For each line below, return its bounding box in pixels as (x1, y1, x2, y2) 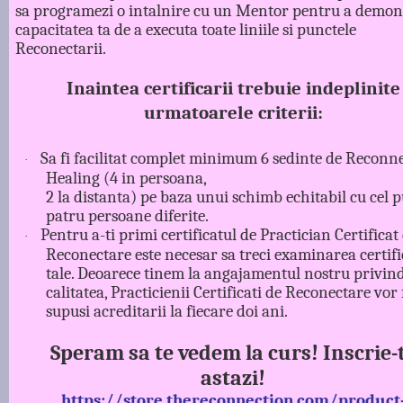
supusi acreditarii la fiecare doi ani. (45, 300, 288, 321)
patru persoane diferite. (45, 205, 209, 226)
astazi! (201, 364, 265, 390)
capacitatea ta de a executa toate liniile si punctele (15, 19, 357, 40)
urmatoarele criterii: (143, 101, 323, 123)
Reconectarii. (15, 38, 111, 58)
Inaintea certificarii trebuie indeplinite (66, 76, 400, 99)
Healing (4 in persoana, (45, 167, 207, 188)
